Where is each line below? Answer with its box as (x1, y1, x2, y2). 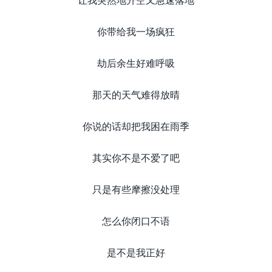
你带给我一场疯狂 (97, 24, 175, 38)
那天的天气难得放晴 (92, 87, 180, 101)
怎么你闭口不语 (102, 214, 170, 228)
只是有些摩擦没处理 (92, 182, 180, 196)
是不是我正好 (107, 245, 165, 259)
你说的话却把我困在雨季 (83, 119, 189, 133)
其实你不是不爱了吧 (92, 151, 180, 165)
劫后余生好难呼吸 (97, 56, 175, 70)
